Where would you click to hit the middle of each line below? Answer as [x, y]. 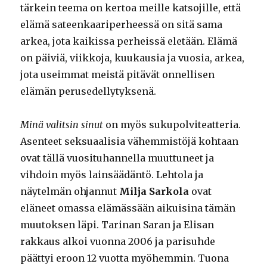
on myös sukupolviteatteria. [172, 125]
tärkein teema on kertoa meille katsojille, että [131, 8]
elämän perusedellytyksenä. [89, 91]
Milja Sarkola [154, 192]
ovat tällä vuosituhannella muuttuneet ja [117, 158]
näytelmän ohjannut [70, 192]
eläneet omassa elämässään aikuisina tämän [128, 208]
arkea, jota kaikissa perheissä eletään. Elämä [129, 41]
